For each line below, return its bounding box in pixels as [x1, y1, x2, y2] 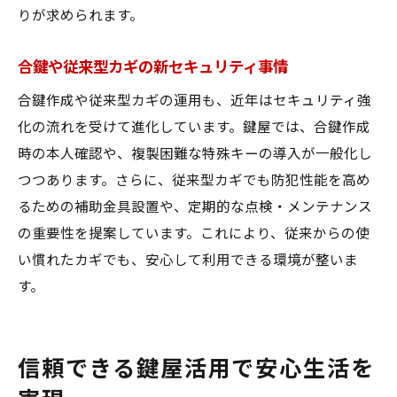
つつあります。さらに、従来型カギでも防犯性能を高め [18, 173, 370, 189]
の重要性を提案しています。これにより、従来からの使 [18, 226, 370, 242]
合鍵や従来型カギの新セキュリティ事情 [18, 58, 288, 76]
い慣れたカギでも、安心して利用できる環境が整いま [18, 253, 358, 269]
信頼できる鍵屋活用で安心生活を [18, 356, 376, 382]
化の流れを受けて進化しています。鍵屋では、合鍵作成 [18, 120, 370, 136]
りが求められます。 [18, 8, 144, 24]
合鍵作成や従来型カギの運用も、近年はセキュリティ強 [18, 93, 371, 109]
